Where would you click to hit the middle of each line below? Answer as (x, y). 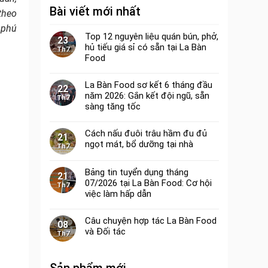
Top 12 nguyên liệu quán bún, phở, (152, 36)
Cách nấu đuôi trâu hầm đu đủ (146, 133)
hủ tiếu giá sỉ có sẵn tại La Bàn (146, 47)
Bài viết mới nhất (95, 11)
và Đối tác (106, 232)
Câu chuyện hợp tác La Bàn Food (151, 221)
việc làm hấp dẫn (120, 194)
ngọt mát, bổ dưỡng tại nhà (139, 144)
